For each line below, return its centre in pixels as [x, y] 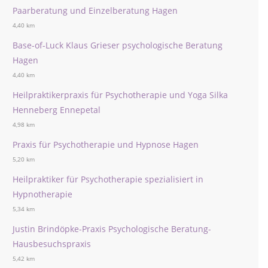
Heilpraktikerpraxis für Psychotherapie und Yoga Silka [120, 95]
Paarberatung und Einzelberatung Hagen [95, 10]
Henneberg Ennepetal [57, 109]
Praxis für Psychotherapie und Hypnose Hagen [106, 144]
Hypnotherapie [42, 194]
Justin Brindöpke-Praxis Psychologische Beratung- [112, 229]
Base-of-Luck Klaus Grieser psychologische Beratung [118, 45]
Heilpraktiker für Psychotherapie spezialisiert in [108, 179]
